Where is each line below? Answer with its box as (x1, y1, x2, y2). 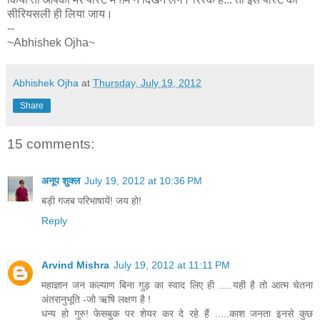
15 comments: (7, 136, 94, 151)
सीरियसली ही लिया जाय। (7, 7, 113, 20)
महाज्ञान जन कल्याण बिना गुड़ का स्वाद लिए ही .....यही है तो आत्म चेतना (41, 279, 313, 291)
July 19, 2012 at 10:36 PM (84, 175, 202, 187)
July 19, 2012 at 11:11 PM (114, 259, 230, 271)
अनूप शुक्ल (41, 175, 80, 187)
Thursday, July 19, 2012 (93, 76, 201, 89)
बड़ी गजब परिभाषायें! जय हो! (41, 195, 141, 207)
